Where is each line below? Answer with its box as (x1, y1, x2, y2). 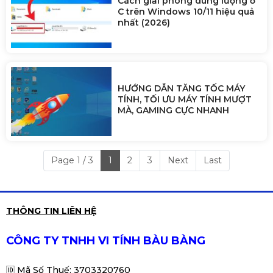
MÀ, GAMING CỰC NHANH (117, 104, 229, 116)
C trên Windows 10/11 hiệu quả (117, 5, 255, 17)
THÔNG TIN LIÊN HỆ (6, 205, 96, 216)
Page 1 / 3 (51, 155, 93, 166)
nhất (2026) (117, 16, 170, 28)
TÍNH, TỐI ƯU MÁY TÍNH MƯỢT (117, 93, 252, 105)
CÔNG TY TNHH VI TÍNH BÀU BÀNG (6, 234, 205, 247)
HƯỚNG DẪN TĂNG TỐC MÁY (117, 82, 245, 94)
